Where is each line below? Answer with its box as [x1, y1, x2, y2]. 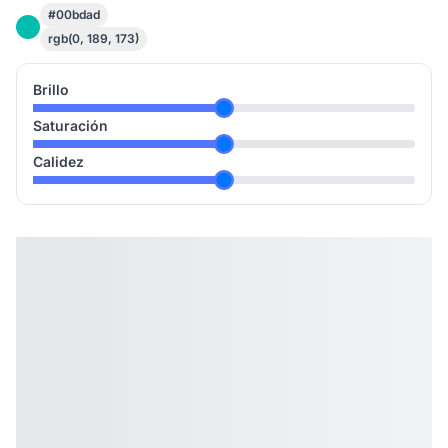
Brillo [33, 81, 69, 98]
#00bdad [48, 7, 100, 22]
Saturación [33, 117, 108, 134]
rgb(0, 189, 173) [48, 31, 139, 46]
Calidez [33, 153, 84, 170]
